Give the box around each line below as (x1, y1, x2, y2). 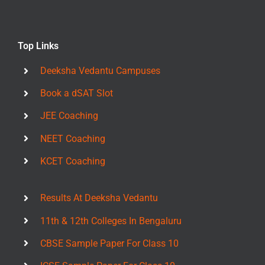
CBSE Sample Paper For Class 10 (40, 237, 179, 249)
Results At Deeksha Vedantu (40, 192, 159, 204)
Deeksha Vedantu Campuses (40, 64, 161, 76)
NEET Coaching (40, 132, 106, 144)
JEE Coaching (40, 110, 99, 122)
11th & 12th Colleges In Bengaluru (40, 215, 182, 227)
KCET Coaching (40, 155, 106, 167)
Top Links (17, 40, 59, 51)
